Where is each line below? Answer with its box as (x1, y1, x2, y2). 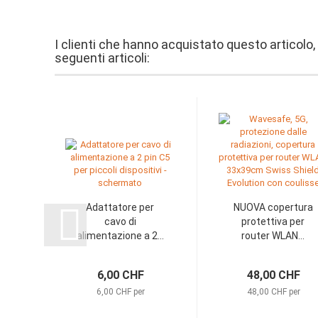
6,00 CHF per (96, 287, 145, 297)
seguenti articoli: (55, 50, 150, 65)
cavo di (104, 216, 136, 227)
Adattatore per (86, 202, 155, 213)
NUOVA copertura (233, 202, 313, 213)
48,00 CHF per (246, 287, 300, 297)
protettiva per (241, 216, 305, 227)
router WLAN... (241, 230, 305, 241)
